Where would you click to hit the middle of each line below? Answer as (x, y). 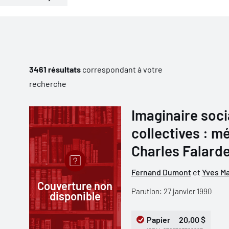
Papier (158, 220)
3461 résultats (55, 69)
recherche (48, 84)
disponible (75, 196)
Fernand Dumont (161, 172)
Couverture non (75, 186)
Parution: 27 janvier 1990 (171, 191)
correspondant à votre (121, 69)
